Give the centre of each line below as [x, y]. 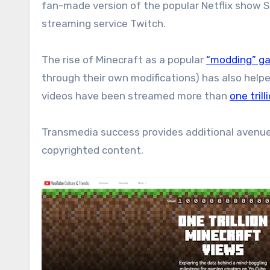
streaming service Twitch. [104, 23]
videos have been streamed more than [136, 96]
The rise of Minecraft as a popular [124, 59]
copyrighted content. [93, 150]
